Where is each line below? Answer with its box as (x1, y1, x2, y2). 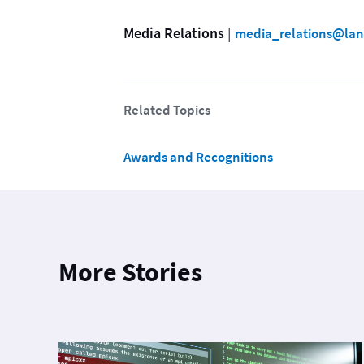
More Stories (58, 256, 202, 289)
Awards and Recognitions (123, 148, 273, 167)
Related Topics (123, 101, 210, 119)
